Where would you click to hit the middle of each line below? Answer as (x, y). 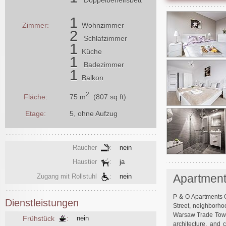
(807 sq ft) (108, 97)
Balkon (93, 77)
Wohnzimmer (103, 25)
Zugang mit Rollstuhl (69, 176)
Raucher (87, 147)
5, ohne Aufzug (94, 113)
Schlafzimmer (105, 38)
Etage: (35, 113)
